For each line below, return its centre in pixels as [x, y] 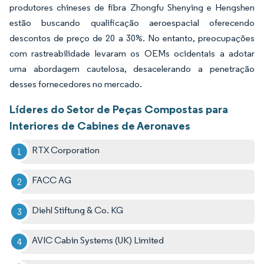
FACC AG [52, 180]
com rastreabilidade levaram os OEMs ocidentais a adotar [132, 53]
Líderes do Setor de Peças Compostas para [119, 109]
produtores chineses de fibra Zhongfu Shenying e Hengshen [132, 7]
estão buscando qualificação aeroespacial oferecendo [132, 22]
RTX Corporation [66, 150]
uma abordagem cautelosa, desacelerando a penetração [132, 68]
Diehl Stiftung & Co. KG [78, 210]
